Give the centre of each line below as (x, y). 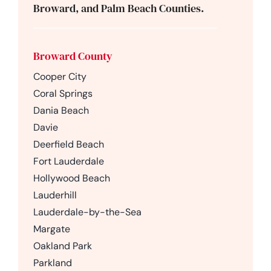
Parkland (52, 263)
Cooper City (60, 76)
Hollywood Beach (71, 178)
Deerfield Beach (68, 144)
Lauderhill (55, 195)
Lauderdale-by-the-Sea (87, 212)
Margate (51, 229)
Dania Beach (61, 110)
